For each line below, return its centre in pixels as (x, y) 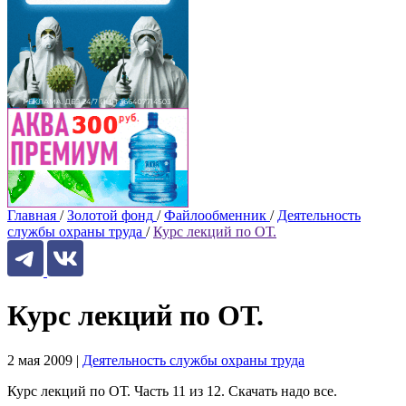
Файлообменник (215, 215)
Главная (32, 215)
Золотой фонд (110, 215)
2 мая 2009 (40, 360)
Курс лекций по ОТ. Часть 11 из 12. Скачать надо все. (172, 391)
